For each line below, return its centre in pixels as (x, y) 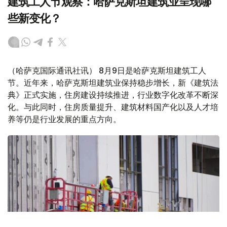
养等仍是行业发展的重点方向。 (64, 119)
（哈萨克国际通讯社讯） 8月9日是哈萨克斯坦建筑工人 (107, 71)
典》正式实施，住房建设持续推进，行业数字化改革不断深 (113, 95)
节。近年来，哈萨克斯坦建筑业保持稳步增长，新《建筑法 (113, 83)
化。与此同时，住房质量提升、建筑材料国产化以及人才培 (113, 107)
